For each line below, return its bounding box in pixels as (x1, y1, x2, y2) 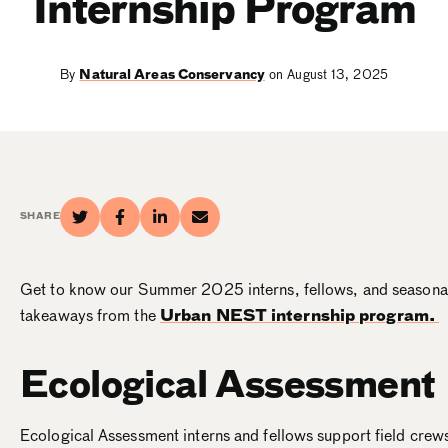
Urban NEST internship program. (159, 304, 440, 327)
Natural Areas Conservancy (79, 65, 265, 84)
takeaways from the (20, 304, 160, 327)
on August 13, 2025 (264, 65, 388, 84)
